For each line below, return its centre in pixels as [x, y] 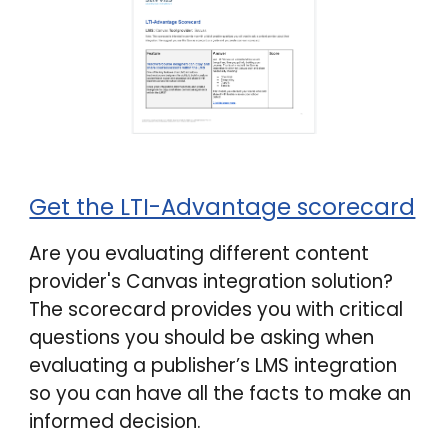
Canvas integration [219, 282]
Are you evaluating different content [199, 254]
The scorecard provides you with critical [216, 310]
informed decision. [118, 422]
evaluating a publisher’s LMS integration [213, 366]
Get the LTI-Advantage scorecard [222, 207]
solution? [352, 282]
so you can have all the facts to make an [220, 394]
